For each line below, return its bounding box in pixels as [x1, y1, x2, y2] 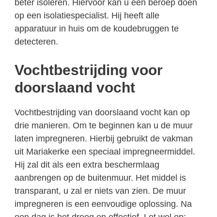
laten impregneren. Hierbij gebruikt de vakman [15, 133, 193, 143]
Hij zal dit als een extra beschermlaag [15, 159, 159, 170]
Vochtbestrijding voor [15, 62, 163, 78]
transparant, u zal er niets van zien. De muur [15, 186, 186, 196]
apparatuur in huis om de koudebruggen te [15, 23, 179, 33]
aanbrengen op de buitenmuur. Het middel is [15, 172, 186, 183]
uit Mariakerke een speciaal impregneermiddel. [15, 146, 195, 156]
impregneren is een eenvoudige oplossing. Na [15, 199, 192, 209]
